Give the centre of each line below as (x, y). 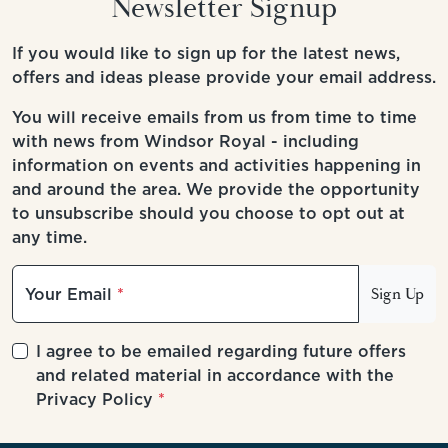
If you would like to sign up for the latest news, (206, 53)
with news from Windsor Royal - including (185, 141)
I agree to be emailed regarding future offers (221, 351)
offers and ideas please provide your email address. (224, 77)
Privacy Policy (94, 399)
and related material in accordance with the (215, 375)
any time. (49, 237)
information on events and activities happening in (216, 165)
